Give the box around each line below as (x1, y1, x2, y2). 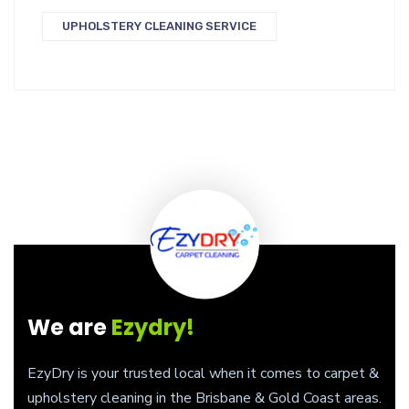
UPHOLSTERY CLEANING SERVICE (62, 18, 257, 33)
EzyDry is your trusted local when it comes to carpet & (27, 362, 379, 383)
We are (27, 311, 111, 342)
